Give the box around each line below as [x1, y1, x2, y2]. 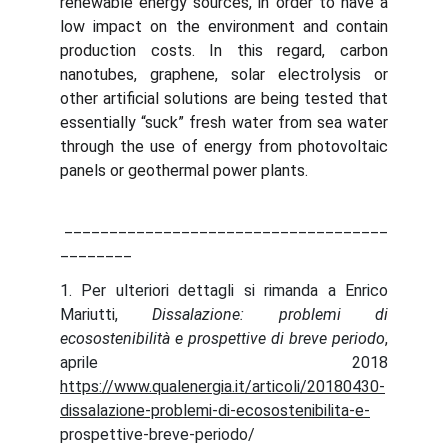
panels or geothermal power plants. [60, 161, 308, 180]
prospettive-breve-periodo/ [60, 425, 255, 444]
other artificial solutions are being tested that [60, 89, 388, 108]
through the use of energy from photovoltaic [60, 137, 388, 156]
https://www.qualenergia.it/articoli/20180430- [60, 377, 385, 396]
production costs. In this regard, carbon [60, 41, 388, 60]
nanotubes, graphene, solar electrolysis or [60, 65, 388, 84]
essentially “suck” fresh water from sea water [60, 113, 388, 132]
